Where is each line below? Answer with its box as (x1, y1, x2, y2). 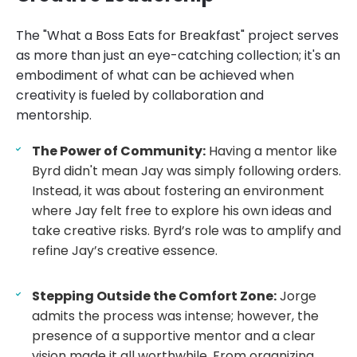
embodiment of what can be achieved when (16, 65, 294, 84)
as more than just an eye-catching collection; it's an (16, 45, 340, 65)
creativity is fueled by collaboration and (16, 85, 264, 104)
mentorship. (16, 105, 92, 124)
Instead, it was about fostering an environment (32, 181, 324, 200)
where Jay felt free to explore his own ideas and (32, 201, 331, 220)
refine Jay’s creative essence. (32, 241, 218, 260)
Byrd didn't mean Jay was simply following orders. (32, 161, 341, 180)
